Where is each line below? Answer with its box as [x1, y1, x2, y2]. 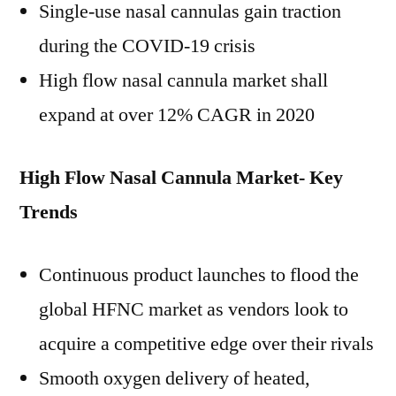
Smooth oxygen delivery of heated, [39, 366, 310, 391]
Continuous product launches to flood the [39, 263, 359, 287]
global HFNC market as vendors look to [39, 297, 348, 322]
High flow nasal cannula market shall [39, 68, 328, 93]
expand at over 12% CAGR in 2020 [39, 103, 315, 127]
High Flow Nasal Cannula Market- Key [19, 165, 343, 190]
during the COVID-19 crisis [39, 34, 255, 58]
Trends [19, 200, 78, 225]
